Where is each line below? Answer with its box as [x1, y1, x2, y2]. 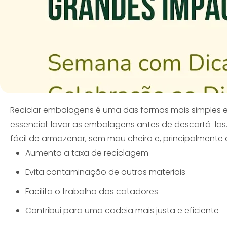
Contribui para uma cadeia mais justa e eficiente [25, 205, 219, 217]
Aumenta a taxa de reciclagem [25, 147, 148, 159]
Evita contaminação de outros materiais [25, 166, 185, 178]
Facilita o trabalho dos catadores [25, 185, 158, 198]
